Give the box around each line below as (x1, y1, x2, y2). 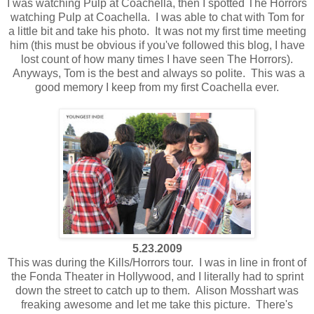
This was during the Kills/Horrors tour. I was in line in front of (8, 256, 306, 268)
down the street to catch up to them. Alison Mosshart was (15, 284, 299, 296)
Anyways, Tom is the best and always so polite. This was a (9, 67, 305, 79)
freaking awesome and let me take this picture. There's (21, 298, 293, 310)
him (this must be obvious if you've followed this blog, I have (9, 39, 305, 51)
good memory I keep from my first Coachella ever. (35, 81, 279, 93)
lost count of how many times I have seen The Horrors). (21, 53, 293, 65)
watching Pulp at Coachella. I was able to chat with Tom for (10, 11, 304, 23)
